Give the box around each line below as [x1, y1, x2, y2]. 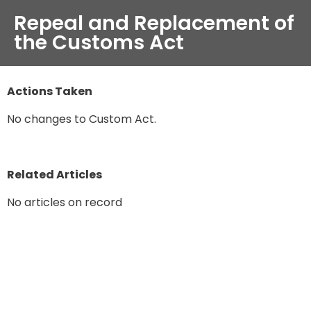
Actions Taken [7, 83, 92, 100]
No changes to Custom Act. [7, 111, 156, 128]
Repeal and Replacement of [14, 9, 294, 37]
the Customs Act [14, 28, 184, 57]
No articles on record [7, 194, 122, 211]
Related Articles [7, 167, 102, 183]
